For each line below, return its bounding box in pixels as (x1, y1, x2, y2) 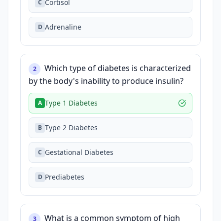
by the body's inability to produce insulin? (29, 75, 184, 86)
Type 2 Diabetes (45, 123, 98, 132)
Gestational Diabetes (45, 147, 113, 157)
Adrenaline (45, 22, 81, 32)
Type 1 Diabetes (45, 98, 98, 108)
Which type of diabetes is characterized (44, 63, 191, 74)
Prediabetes (45, 172, 84, 182)
